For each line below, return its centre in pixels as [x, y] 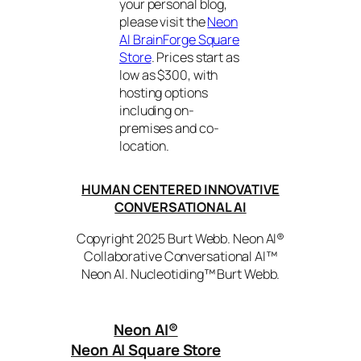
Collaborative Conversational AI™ [180, 256]
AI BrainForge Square [179, 39]
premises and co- [169, 128]
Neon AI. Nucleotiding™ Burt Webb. [180, 274]
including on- [157, 110]
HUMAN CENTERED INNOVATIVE [180, 190]
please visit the [164, 21]
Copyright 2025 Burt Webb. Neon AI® [180, 238]
